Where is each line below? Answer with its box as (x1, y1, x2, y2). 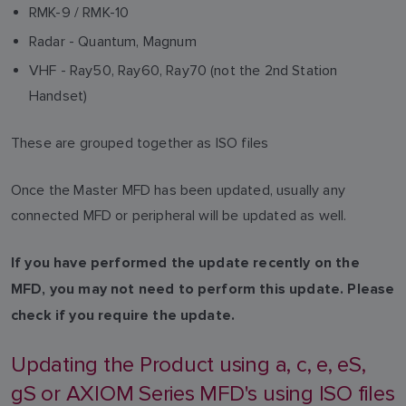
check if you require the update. (11, 306, 236, 324)
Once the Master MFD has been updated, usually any (11, 180, 345, 198)
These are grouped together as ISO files (11, 133, 269, 151)
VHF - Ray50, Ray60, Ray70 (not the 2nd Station (29, 61, 338, 79)
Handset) (29, 86, 88, 104)
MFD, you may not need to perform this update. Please (11, 280, 395, 298)
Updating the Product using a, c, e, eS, (11, 351, 366, 378)
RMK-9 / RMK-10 (29, 3, 130, 21)
